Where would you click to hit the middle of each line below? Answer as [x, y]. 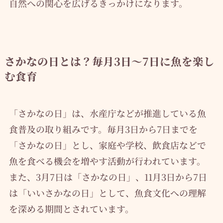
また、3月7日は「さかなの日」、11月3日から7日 [108, 176]
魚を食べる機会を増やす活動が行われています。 [107, 161]
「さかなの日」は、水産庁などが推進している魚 [107, 113]
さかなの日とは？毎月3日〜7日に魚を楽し [109, 61]
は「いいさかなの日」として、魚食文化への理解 [107, 192]
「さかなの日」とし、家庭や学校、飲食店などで [107, 145]
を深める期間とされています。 [71, 208]
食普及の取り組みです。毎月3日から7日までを [103, 129]
